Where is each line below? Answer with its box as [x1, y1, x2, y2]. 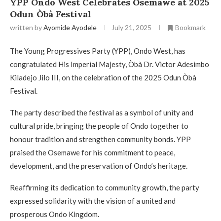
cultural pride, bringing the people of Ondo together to [10, 121, 188, 131]
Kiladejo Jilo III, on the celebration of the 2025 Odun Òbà [10, 73, 196, 82]
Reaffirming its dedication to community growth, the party [10, 183, 199, 192]
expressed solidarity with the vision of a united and [10, 196, 176, 206]
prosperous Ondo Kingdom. [10, 210, 99, 219]
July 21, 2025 [111, 23, 151, 32]
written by [10, 23, 43, 32]
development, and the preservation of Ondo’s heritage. [10, 161, 187, 171]
